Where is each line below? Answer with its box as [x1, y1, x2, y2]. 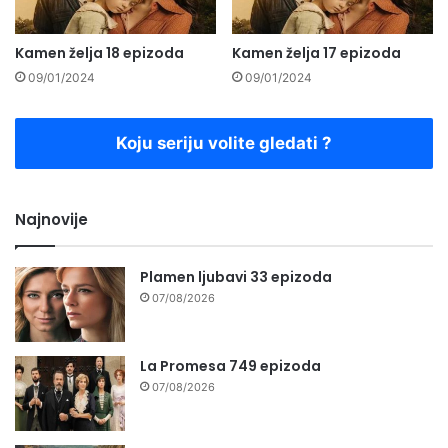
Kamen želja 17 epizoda [232, 42, 401, 63]
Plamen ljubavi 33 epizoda [140, 266, 332, 287]
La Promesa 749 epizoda [140, 355, 321, 376]
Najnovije [15, 208, 88, 230]
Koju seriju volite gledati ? [116, 132, 332, 153]
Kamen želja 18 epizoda [15, 42, 184, 63]
